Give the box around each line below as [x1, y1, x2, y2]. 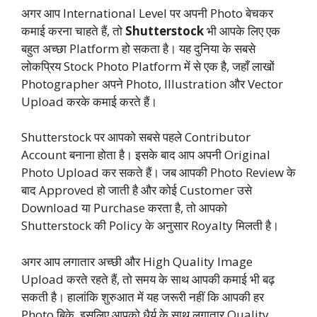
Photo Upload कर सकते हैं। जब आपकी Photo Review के [21, 164, 296, 181]
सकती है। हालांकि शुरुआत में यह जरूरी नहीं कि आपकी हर [21, 288, 264, 305]
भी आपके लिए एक [204, 22, 280, 39]
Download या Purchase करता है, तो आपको [21, 200, 227, 217]
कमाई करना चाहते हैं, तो [21, 22, 125, 39]
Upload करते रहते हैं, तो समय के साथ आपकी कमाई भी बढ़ [21, 270, 275, 287]
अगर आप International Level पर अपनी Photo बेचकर [21, 4, 273, 21]
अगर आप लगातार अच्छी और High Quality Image [21, 253, 253, 270]
